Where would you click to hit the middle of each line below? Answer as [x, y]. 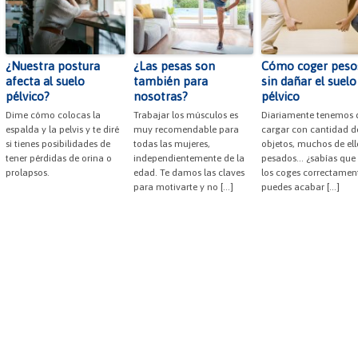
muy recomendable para [186, 130]
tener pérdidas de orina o [59, 159]
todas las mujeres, [172, 144]
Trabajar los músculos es [186, 115]
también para [171, 82]
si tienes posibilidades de [58, 144]
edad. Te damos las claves [189, 173]
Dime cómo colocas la [53, 115]
